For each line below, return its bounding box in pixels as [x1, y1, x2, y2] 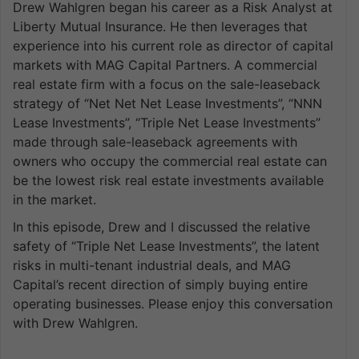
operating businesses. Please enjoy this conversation [13, 295, 333, 312]
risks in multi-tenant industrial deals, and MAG [13, 256, 291, 273]
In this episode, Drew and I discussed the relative [13, 218, 310, 235]
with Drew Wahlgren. [13, 314, 138, 331]
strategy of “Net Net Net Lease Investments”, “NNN [13, 95, 322, 111]
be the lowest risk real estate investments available [13, 171, 324, 188]
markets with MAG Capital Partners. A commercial [13, 56, 317, 73]
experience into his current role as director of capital [13, 37, 333, 54]
